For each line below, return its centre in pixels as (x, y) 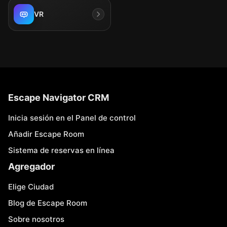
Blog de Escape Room (48, 203)
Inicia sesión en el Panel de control (72, 118)
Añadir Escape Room (46, 134)
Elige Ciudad (31, 187)
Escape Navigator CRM (59, 98)
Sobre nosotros (36, 219)
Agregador (31, 166)
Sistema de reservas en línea (61, 150)
